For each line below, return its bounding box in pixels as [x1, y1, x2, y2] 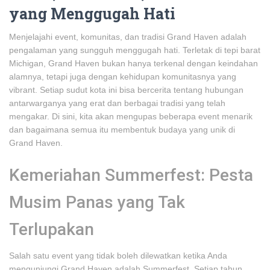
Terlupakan [9, 219, 94, 239]
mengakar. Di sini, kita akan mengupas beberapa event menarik [9, 111, 253, 121]
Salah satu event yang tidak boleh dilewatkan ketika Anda [9, 251, 227, 260]
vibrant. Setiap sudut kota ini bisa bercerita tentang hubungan [9, 85, 243, 95]
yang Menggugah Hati [9, 4, 175, 24]
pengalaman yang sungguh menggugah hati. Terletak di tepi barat [9, 45, 260, 55]
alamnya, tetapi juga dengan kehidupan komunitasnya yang [9, 72, 236, 81]
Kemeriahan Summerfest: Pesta [9, 165, 253, 185]
